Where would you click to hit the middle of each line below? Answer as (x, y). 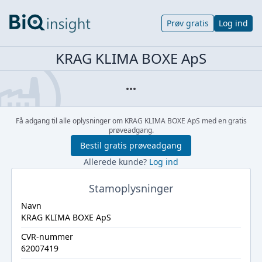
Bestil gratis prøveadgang (131, 145)
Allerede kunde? (116, 162)
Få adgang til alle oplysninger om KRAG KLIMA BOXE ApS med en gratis (131, 121)
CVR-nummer (47, 237)
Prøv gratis (188, 23)
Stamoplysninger (131, 188)
